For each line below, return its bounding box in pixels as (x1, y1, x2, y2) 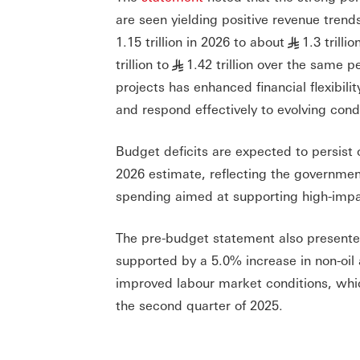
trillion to (116, 55, 169, 73)
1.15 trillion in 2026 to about (116, 33, 284, 51)
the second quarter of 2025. (116, 297, 283, 314)
